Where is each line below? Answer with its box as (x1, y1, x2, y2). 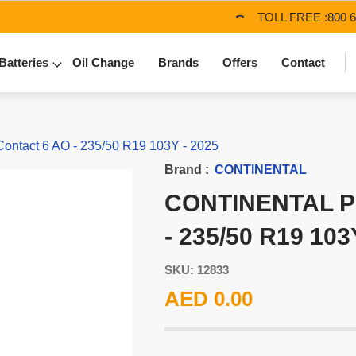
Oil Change (72, 56, 134, 69)
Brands (158, 56, 199, 69)
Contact (281, 56, 325, 69)
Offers (222, 56, 257, 69)
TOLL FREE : (257, 10, 327, 24)
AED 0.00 (164, 287, 253, 311)
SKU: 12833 (164, 263, 229, 277)
